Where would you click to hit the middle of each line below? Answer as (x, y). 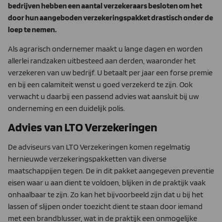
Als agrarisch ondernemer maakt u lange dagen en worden (105, 49)
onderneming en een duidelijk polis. (66, 108)
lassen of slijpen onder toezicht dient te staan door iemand (105, 206)
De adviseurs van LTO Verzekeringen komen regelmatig (99, 147)
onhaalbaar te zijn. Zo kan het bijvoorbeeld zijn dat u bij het (106, 194)
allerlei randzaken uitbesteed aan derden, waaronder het (102, 60)
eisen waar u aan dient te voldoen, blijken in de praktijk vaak (107, 182)
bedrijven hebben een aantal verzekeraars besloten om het (105, 6)
